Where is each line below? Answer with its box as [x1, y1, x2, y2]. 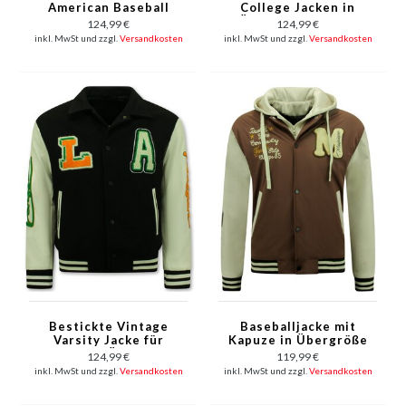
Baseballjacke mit [239, 318, 356, 333]
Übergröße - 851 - [238, 14, 357, 29]
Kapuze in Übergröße [227, 332, 368, 347]
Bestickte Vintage [48, 318, 169, 333]
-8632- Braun [255, 345, 341, 361]
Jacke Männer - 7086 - [36, 14, 180, 29]
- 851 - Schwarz [58, 359, 159, 374]
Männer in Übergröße [37, 345, 179, 361]
